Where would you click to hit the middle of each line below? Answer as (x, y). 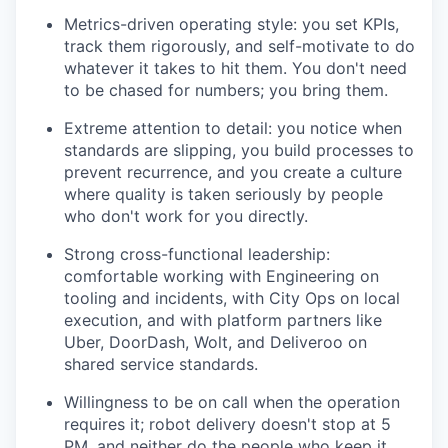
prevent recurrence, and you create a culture (233, 172)
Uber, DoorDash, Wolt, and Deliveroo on (215, 342)
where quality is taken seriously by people (223, 194)
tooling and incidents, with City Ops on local (232, 298)
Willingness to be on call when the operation (232, 402)
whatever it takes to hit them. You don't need (235, 68)
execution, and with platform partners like (223, 320)
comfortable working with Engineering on (221, 276)
